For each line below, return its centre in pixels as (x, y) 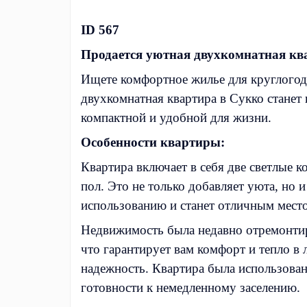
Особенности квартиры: (153, 143)
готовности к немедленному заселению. (191, 288)
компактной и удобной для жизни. (176, 118)
